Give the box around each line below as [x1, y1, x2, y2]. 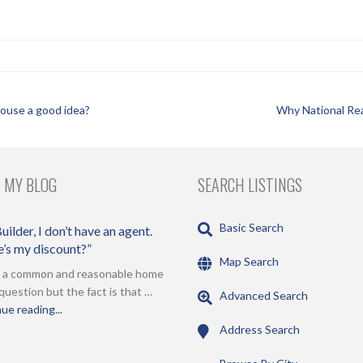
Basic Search [220, 220, 284, 235]
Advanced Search [220, 288, 308, 303]
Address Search [220, 322, 300, 336]
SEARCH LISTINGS [198, 172, 302, 197]
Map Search [220, 254, 279, 269]
